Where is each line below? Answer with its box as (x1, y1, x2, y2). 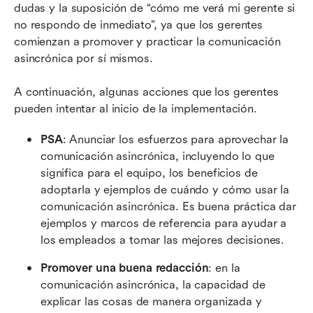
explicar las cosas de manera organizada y (41, 294, 262, 308)
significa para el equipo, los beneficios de (41, 166, 258, 180)
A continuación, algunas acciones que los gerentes (14, 85, 279, 99)
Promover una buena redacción (41, 261, 209, 275)
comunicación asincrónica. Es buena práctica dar (41, 199, 296, 213)
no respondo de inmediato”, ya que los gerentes (14, 17, 263, 31)
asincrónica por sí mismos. (14, 51, 153, 65)
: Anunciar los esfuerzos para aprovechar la (62, 132, 289, 146)
